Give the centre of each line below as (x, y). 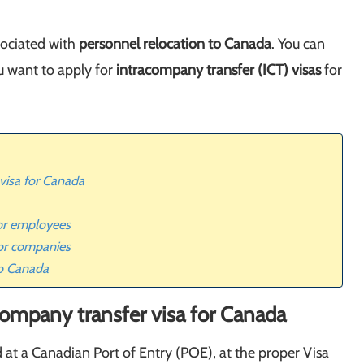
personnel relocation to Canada (175, 44)
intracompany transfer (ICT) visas (219, 70)
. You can (298, 44)
